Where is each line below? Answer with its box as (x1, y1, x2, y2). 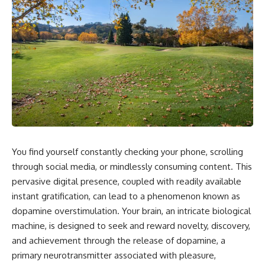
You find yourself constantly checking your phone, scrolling (12, 146, 243, 158)
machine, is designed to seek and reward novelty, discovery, (12, 220, 250, 232)
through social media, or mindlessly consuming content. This (12, 161, 252, 173)
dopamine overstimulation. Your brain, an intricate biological (12, 205, 251, 217)
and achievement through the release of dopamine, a (12, 235, 225, 247)
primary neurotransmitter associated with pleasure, (12, 250, 216, 261)
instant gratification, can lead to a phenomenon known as (12, 190, 240, 202)
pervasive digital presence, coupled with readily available (12, 176, 241, 188)
